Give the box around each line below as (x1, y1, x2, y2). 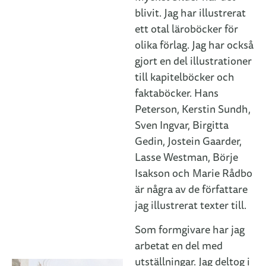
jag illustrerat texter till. (135, 198, 247, 213)
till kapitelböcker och (135, 69, 235, 85)
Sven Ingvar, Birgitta (135, 118, 229, 133)
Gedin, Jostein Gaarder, (135, 134, 242, 149)
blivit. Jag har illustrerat (135, 5, 246, 21)
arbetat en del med (135, 239, 223, 254)
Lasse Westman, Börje (135, 150, 239, 165)
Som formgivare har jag (135, 223, 245, 238)
